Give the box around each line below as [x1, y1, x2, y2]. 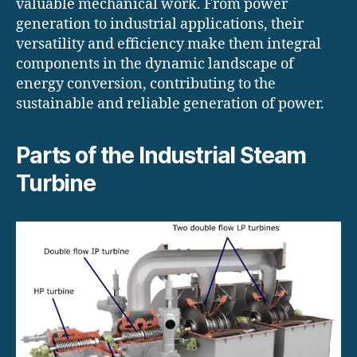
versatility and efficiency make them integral [16, 35, 321, 54]
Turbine [16, 170, 96, 198]
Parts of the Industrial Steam [16, 142, 307, 170]
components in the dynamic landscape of [16, 55, 294, 74]
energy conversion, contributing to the [16, 75, 276, 94]
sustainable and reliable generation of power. [16, 95, 324, 114]
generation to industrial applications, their [16, 15, 304, 34]
